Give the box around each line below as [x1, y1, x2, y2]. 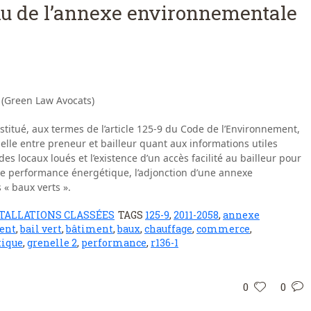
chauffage [144, 221, 192, 235]
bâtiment [66, 221, 113, 235]
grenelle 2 [27, 235, 77, 249]
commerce [196, 221, 250, 235]
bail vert [20, 221, 62, 235]
